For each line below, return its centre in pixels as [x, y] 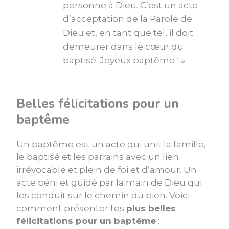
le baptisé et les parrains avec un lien [98, 157]
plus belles [151, 208]
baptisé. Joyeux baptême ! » [124, 61]
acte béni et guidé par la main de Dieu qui [109, 183]
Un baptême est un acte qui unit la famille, [111, 144]
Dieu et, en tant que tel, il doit [128, 33]
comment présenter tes [71, 208]
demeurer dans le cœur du [123, 47]
